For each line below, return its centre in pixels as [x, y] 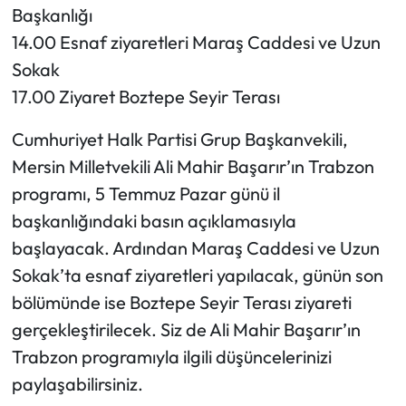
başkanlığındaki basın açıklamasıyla [154, 221]
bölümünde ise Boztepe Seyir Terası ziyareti [181, 303]
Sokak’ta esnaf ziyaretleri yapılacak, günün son [197, 275]
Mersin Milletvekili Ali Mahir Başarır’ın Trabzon [193, 167]
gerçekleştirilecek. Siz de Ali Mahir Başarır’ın [186, 330]
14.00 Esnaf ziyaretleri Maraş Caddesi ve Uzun [196, 43]
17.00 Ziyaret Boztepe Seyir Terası [145, 97]
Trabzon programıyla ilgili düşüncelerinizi [171, 357]
